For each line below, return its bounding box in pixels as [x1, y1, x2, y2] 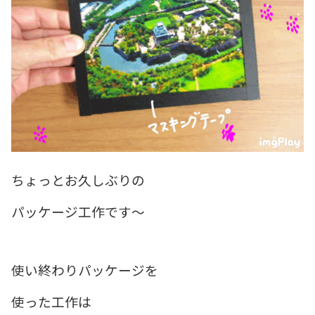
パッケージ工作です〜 [11, 201, 145, 221]
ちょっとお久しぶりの [11, 169, 145, 189]
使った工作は [11, 291, 91, 311]
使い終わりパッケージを [11, 259, 158, 279]
